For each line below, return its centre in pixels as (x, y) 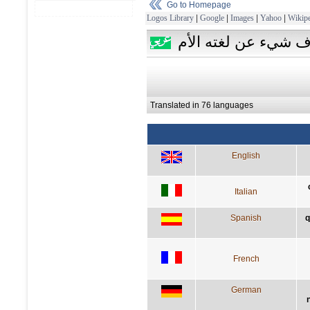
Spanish (246, 218)
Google (212, 18)
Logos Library (170, 18)
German (246, 290)
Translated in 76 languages (202, 105)
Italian (246, 191)
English (246, 155)
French (246, 258)
